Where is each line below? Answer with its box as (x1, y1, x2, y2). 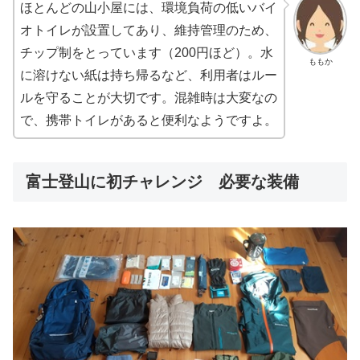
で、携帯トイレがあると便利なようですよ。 (20, 112, 277, 127)
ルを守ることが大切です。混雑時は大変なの (20, 90, 277, 104)
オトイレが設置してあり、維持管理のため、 (20, 22, 277, 37)
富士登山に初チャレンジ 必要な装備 (26, 172, 299, 190)
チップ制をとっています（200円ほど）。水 (20, 45, 273, 59)
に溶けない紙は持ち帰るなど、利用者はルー (20, 67, 277, 82)
